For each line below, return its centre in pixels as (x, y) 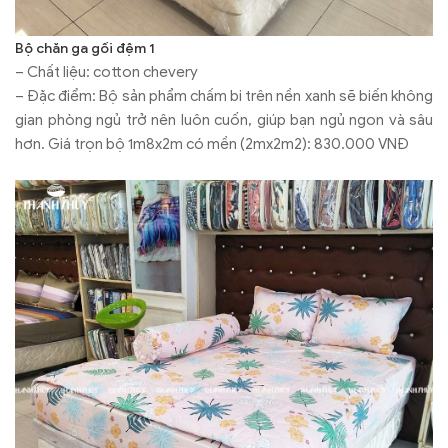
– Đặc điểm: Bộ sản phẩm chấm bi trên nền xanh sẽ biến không (224, 96)
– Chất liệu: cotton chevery (106, 72)
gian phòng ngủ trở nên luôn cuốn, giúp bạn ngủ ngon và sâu (224, 120)
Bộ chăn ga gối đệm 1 (85, 49)
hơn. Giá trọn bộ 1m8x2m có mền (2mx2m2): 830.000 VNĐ (212, 144)
